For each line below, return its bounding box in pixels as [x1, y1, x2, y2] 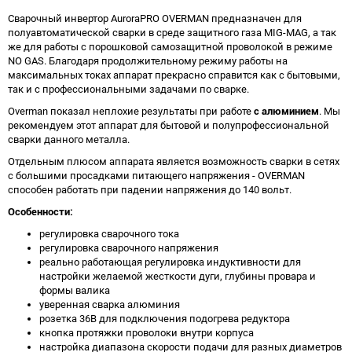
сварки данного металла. [8, 133, 132, 145]
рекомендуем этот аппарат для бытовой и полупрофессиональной [8, 119, 329, 131]
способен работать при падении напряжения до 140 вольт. [8, 183, 294, 196]
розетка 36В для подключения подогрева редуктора [39, 312, 290, 324]
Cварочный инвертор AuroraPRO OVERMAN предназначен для [8, 12, 302, 24]
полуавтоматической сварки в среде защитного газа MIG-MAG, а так [8, 26, 336, 38]
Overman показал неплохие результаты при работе [8, 104, 254, 117]
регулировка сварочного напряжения [39, 241, 218, 254]
